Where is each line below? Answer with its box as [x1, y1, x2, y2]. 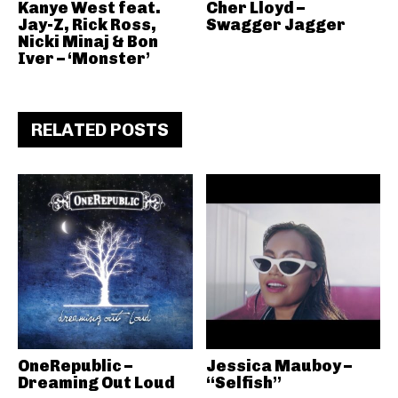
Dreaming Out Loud [18, 372, 175, 393]
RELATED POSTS [31, 119, 169, 140]
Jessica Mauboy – [205, 355, 352, 376]
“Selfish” [205, 372, 282, 393]
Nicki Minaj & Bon [18, 32, 158, 52]
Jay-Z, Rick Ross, [18, 15, 156, 35]
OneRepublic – [18, 355, 132, 376]
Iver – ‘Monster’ [18, 49, 150, 68]
